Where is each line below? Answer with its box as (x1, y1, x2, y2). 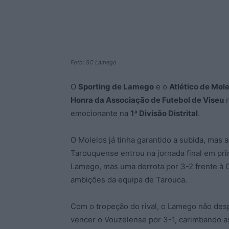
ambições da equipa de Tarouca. (71, 175, 187, 185)
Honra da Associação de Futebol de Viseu (71, 95, 224, 105)
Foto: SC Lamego (71, 59, 117, 66)
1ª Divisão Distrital (130, 108, 198, 118)
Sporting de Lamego (78, 82, 154, 91)
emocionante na (71, 108, 130, 118)
